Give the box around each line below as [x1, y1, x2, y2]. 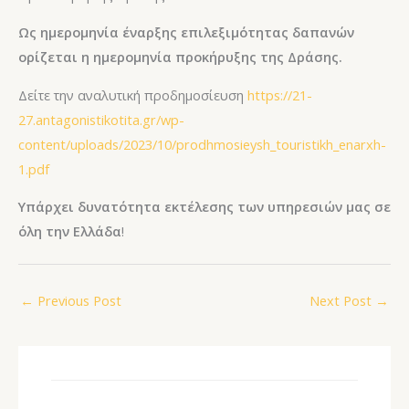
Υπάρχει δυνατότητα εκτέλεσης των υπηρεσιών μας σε [18, 197, 391, 216]
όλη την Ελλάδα [18, 222, 121, 241]
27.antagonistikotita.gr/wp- [18, 110, 184, 129]
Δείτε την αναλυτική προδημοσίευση [18, 85, 247, 104]
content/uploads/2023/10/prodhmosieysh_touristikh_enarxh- [18, 134, 386, 153]
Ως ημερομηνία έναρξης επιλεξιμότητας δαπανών [18, 23, 354, 42]
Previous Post [34, 291, 121, 310]
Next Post [309, 291, 375, 310]
